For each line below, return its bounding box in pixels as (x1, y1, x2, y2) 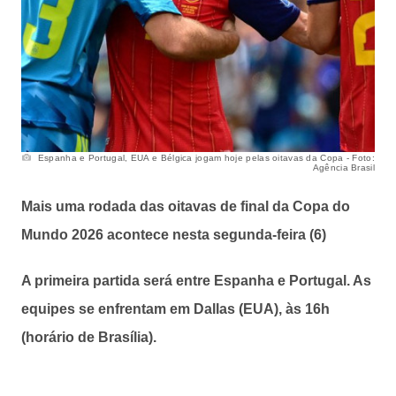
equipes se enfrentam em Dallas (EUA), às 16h (21, 301, 330, 316)
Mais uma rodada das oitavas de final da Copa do (21, 198, 350, 214)
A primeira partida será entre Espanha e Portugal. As (21, 272, 371, 288)
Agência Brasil (312, 162, 375, 172)
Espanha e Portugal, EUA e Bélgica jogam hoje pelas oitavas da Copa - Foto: (34, 152, 375, 163)
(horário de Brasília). (21, 329, 160, 345)
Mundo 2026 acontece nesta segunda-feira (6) (21, 226, 326, 242)
